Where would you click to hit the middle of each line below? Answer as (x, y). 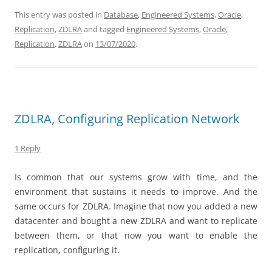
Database (121, 15)
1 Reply (28, 148)
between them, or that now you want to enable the (136, 236)
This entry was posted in (59, 15)
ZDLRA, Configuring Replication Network (127, 119)
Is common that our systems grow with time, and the (136, 177)
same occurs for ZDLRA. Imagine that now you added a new (136, 206)
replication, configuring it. (67, 250)
